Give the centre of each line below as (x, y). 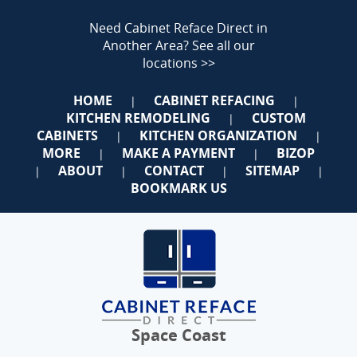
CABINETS (67, 135)
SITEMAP (272, 170)
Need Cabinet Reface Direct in (178, 27)
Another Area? (147, 45)
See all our (223, 45)
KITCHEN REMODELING (138, 118)
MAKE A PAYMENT (178, 153)
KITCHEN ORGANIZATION (218, 135)
